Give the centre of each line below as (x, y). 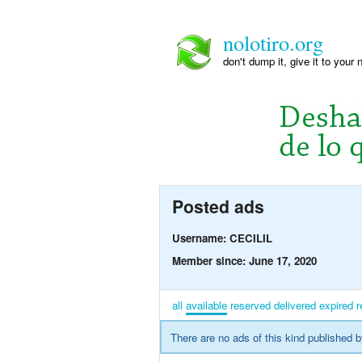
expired (336, 305)
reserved (250, 305)
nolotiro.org (273, 42)
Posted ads (218, 206)
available (206, 305)
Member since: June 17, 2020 (244, 261)
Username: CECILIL (222, 238)
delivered (295, 305)
